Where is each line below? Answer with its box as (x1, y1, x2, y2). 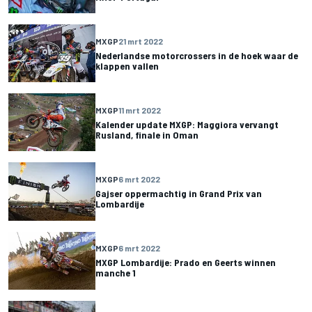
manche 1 (95, 267, 136, 279)
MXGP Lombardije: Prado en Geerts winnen (95, 256, 276, 269)
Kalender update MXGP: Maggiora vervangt (95, 118, 279, 130)
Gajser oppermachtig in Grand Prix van (95, 187, 262, 199)
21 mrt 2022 (118, 36, 163, 46)
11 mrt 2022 (118, 104, 161, 115)
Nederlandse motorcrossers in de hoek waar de (95, 49, 298, 61)
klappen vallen (95, 59, 159, 72)
